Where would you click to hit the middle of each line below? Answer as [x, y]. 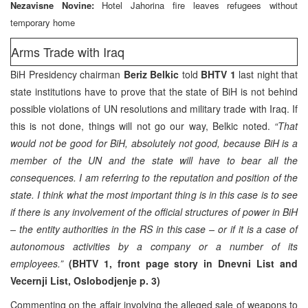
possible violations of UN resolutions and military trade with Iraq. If [154, 108]
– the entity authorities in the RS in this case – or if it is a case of [154, 229]
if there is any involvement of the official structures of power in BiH [154, 211]
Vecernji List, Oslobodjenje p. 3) [85, 280]
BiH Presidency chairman [67, 74]
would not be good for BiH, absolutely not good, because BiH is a [154, 143]
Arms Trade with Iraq [68, 51]
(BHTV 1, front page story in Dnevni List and [183, 263]
